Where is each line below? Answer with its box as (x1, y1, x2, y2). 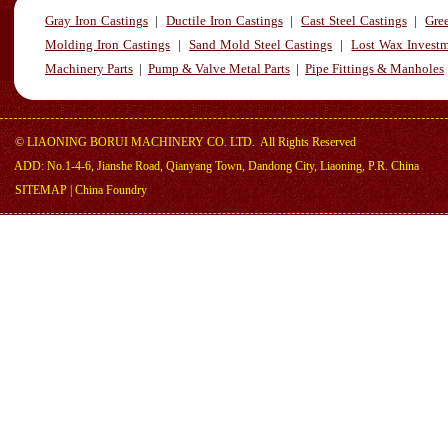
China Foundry (75, 183, 147, 197)
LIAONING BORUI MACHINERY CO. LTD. (27, 135, 255, 149)
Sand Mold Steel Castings (189, 37, 333, 52)
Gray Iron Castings (45, 13, 148, 28)
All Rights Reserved (255, 135, 356, 149)
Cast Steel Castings (301, 13, 407, 28)
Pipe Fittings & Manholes (305, 61, 444, 76)
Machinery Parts (45, 61, 133, 76)
